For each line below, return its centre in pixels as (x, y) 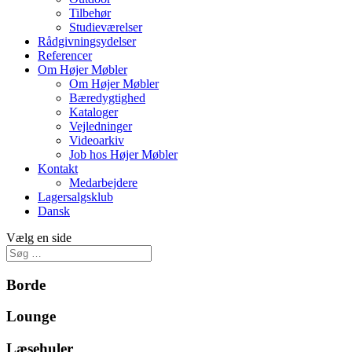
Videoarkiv (97, 140)
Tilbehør (90, 13)
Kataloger (93, 112)
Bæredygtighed (107, 98)
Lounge (31, 317)
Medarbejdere (103, 183)
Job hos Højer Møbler (123, 154)
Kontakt (58, 169)
